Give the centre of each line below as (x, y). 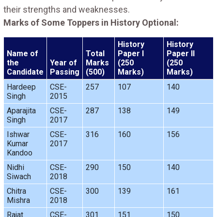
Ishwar (18, 134)
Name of (22, 53)
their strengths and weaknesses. (67, 9)
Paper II (180, 53)
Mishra (18, 200)
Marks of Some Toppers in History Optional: (91, 22)
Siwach (19, 176)
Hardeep (21, 87)
